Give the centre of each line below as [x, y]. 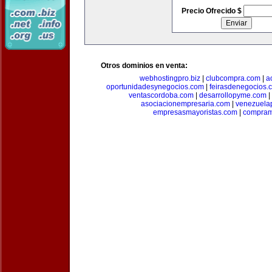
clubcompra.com [233, 78]
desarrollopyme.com [233, 95]
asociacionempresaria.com [185, 104]
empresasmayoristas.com [195, 112]
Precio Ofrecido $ [212, 11]
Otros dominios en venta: [144, 66]
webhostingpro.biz [170, 78]
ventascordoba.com [161, 95]
